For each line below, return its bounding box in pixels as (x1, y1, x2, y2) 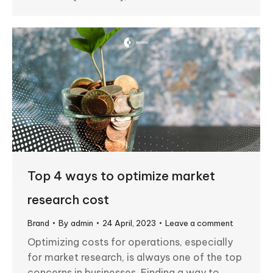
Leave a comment (165, 218, 233, 228)
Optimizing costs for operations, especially (27, 235, 233, 248)
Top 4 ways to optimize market (27, 168, 215, 183)
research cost (27, 191, 109, 207)
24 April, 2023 (102, 218, 156, 228)
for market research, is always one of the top (27, 250, 242, 263)
